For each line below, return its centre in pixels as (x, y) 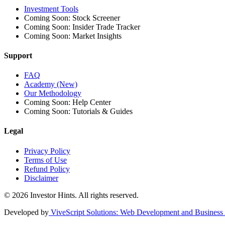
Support (18, 55)
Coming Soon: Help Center (68, 102)
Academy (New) (51, 84)
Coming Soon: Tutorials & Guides (78, 111)
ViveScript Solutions (83, 212)
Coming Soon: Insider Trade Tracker (82, 27)
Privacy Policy (47, 151)
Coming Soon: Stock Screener (72, 18)
